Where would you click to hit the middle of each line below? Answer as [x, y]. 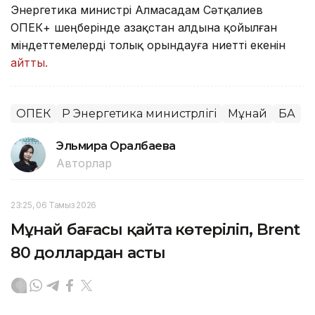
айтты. [29, 62]
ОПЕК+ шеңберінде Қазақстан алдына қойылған [144, 27]
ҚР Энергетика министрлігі [139, 113]
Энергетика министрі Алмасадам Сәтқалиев [137, 9]
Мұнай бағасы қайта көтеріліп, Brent [155, 229]
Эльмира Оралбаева [116, 146]
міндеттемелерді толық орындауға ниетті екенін [148, 45]
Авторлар [84, 163]
